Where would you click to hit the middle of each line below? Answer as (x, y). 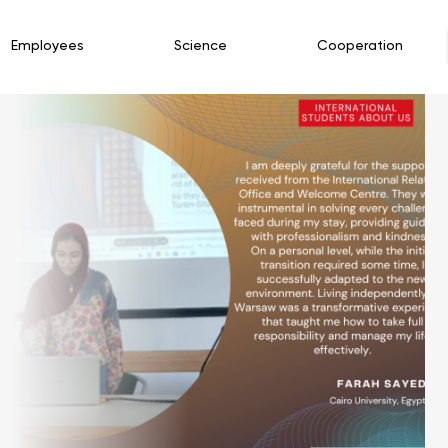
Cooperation (360, 46)
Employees (47, 46)
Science (200, 46)
